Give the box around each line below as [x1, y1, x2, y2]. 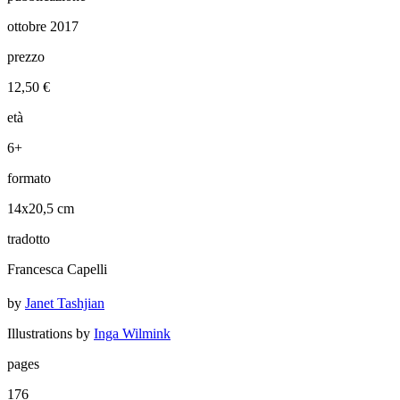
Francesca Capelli [7, 261, 107, 277]
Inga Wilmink [94, 325, 171, 341]
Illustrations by [7, 325, 94, 341]
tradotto [7, 230, 50, 246]
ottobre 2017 [7, 18, 79, 34]
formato [7, 170, 51, 186]
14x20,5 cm [7, 200, 74, 216]
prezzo [7, 48, 45, 64]
